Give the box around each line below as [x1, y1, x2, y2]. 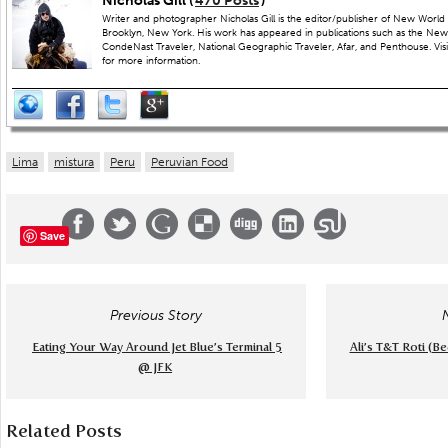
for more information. [102, 55, 200, 67]
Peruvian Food [151, 155, 228, 169]
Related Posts [6, 420, 122, 442]
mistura [54, 155, 94, 169]
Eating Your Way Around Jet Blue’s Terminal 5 [32, 340, 282, 354]
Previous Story [110, 307, 202, 324]
